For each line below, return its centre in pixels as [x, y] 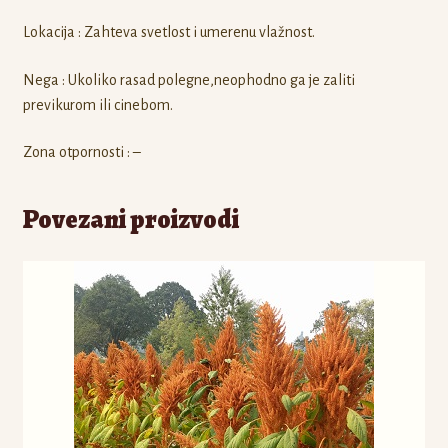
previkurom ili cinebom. [97, 104]
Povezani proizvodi [130, 220]
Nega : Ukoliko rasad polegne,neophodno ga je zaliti [188, 79]
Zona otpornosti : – [81, 152]
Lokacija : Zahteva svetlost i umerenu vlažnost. [168, 32]
